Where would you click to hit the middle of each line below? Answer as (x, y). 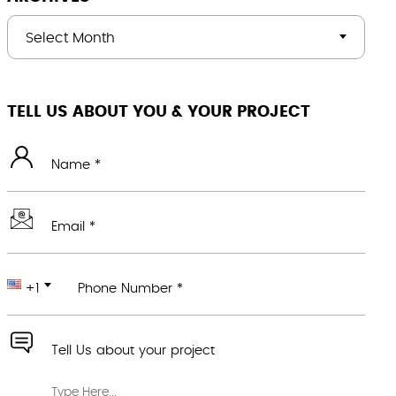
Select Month (71, 38)
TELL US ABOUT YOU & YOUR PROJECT (159, 112)
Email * (74, 227)
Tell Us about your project (133, 350)
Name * (76, 165)
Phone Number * (131, 289)
